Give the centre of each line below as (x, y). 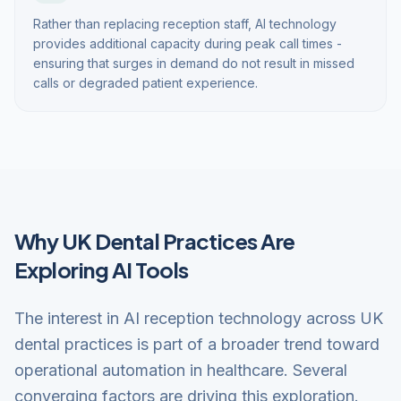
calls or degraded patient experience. (145, 83)
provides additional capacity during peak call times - (188, 43)
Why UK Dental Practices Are (155, 241)
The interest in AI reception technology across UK (199, 318)
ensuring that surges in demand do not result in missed (194, 63)
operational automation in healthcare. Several (181, 370)
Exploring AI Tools (102, 269)
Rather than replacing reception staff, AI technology (185, 24)
